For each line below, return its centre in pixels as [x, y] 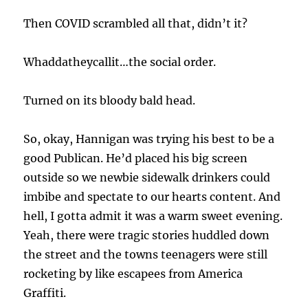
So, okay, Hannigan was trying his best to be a [149, 139]
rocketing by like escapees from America [133, 274]
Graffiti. [45, 293]
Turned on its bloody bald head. [110, 101]
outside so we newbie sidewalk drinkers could [147, 178]
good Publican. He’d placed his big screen [136, 158]
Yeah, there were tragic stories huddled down [147, 235]
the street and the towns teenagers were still [146, 255]
